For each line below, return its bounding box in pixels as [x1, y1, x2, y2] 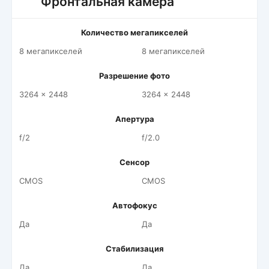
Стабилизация [105, 244, 164, 253]
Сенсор [119, 157, 150, 167]
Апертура [115, 114, 154, 124]
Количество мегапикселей [81, 28, 188, 37]
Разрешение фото [99, 71, 170, 80]
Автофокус [112, 201, 157, 210]
